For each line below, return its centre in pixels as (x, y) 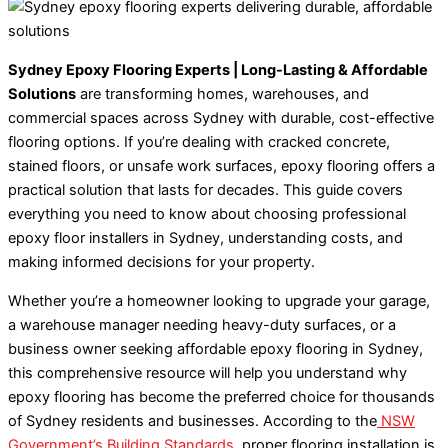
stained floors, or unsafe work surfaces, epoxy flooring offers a (221, 166)
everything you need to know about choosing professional (207, 214)
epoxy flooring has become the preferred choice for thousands (221, 396)
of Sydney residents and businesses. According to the (192, 420)
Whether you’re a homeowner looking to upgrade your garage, (219, 300)
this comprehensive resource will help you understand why (207, 372)
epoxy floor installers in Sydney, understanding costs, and (205, 238)
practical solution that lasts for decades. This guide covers (205, 190)
